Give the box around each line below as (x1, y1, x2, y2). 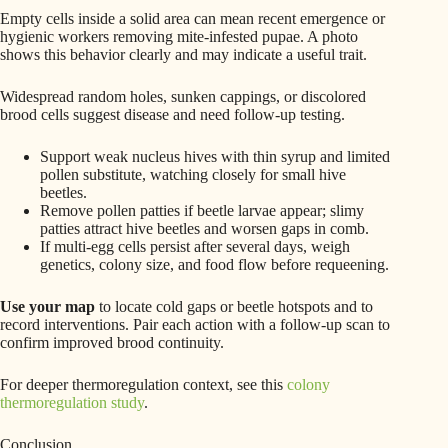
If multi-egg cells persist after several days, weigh (40, 238, 350, 256)
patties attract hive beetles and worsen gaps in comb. (40, 220, 369, 238)
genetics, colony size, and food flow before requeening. (40, 256, 389, 274)
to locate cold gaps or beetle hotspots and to (95, 298, 373, 316)
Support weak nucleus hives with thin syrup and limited (40, 148, 390, 166)
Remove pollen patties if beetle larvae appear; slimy (40, 202, 364, 220)
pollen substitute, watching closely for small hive (40, 166, 346, 184)
